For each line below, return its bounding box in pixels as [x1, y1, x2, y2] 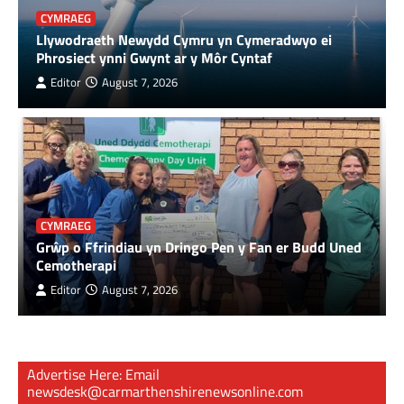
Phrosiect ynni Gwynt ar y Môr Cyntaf [36, 46, 272, 69]
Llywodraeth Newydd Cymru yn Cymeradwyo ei [36, 28, 332, 50]
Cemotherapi [36, 253, 116, 276]
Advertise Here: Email [27, 363, 160, 385]
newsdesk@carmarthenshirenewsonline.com [27, 380, 303, 402]
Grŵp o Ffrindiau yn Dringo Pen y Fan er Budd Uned [36, 235, 362, 258]
